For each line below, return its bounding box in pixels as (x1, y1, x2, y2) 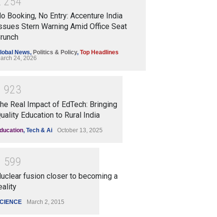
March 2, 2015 (27, 199, 64, 206)
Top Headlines (80, 49, 119, 56)
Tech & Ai (26, 126, 52, 134)
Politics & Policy (33, 49, 77, 56)
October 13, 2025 (57, 126, 103, 134)
